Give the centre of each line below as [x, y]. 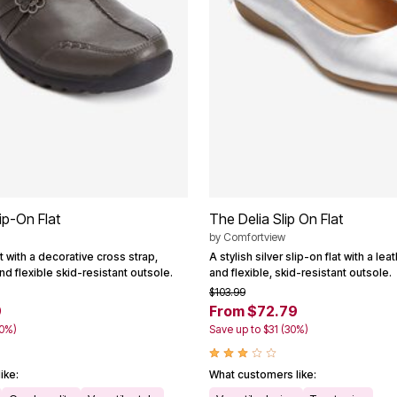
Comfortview [254, 237]
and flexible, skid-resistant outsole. [300, 272]
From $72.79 [253, 311]
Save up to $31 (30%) [259, 329]
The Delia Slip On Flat [276, 218]
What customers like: [263, 374]
